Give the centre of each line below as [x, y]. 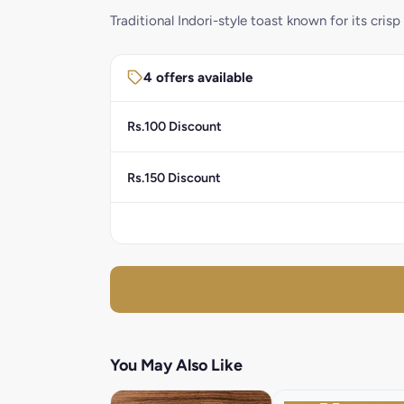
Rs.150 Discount [174, 177]
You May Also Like [176, 366]
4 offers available [197, 78]
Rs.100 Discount [174, 127]
